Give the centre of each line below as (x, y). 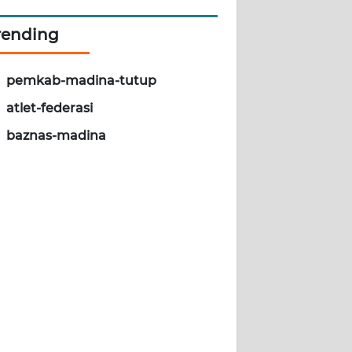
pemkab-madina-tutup (81, 81)
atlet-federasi (49, 108)
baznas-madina (56, 136)
